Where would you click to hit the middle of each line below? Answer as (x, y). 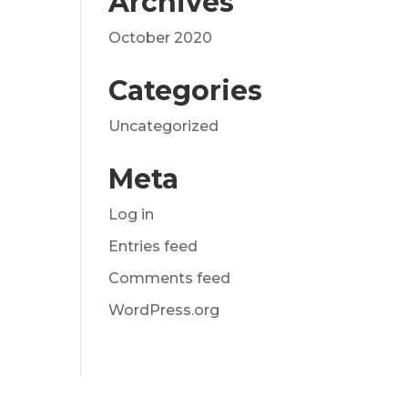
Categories (186, 91)
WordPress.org (164, 310)
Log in (132, 214)
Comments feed (170, 278)
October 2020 (161, 38)
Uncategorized (164, 126)
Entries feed (153, 246)
